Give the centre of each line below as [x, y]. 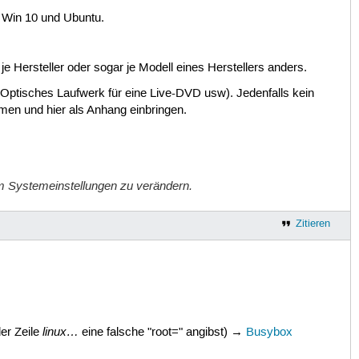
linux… [60, 331]
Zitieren [313, 223]
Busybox [269, 332]
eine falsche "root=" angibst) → [162, 332]
